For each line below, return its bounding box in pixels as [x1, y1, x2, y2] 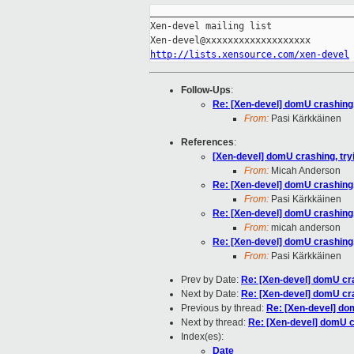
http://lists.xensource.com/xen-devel [150, 49, 349, 61]
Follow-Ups [181, 85, 231, 96]
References [181, 137, 234, 149]
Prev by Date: [181, 274, 241, 286]
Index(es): [181, 331, 224, 343]
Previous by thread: [181, 303, 266, 314]
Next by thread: [181, 317, 248, 329]
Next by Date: [181, 288, 241, 300]
